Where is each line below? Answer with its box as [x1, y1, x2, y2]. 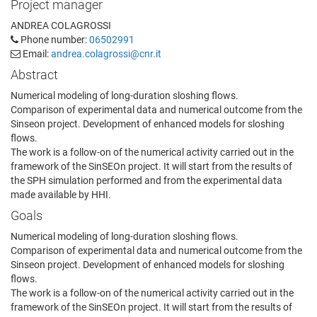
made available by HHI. [11, 189, 111, 201]
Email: [21, 48, 51, 60]
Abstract [11, 67, 58, 83]
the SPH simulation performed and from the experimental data [11, 175, 282, 187]
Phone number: [18, 34, 89, 46]
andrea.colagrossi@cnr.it [51, 48, 161, 60]
